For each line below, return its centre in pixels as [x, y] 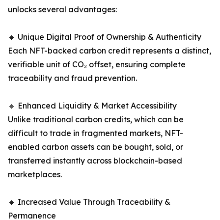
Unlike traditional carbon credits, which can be [96, 120]
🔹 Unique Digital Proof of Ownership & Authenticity [105, 37]
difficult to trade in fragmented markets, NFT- [96, 133]
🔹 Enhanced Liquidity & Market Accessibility [92, 106]
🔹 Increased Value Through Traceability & [89, 202]
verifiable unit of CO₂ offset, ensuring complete [97, 65]
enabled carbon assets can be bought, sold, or [96, 147]
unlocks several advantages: [62, 10]
